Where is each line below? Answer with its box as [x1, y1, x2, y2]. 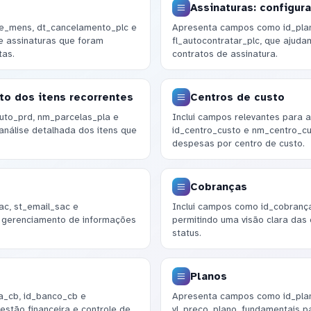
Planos [190, 269, 227, 283]
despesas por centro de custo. [171, 137, 305, 149]
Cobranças [190, 180, 247, 193]
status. [171, 226, 201, 239]
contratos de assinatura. [171, 47, 278, 60]
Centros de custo [190, 90, 285, 103]
